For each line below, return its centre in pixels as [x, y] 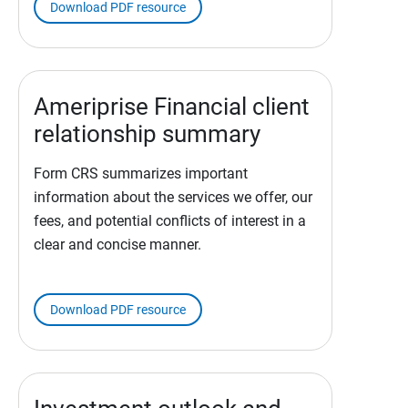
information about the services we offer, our [173, 198]
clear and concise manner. [117, 245]
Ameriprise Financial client [172, 107]
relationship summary [147, 134]
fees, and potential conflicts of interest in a [170, 221]
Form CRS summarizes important [141, 174]
